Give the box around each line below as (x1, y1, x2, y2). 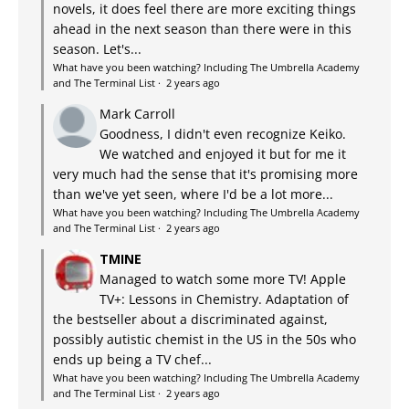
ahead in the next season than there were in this (53, 19, 351, 37)
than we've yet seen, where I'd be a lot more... (53, 184, 333, 203)
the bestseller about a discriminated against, (53, 309, 328, 328)
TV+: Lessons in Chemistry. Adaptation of (100, 289, 349, 308)
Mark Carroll (100, 104, 175, 122)
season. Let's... (53, 39, 142, 58)
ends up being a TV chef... (53, 350, 212, 368)
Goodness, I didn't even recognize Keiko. (100, 124, 346, 142)
